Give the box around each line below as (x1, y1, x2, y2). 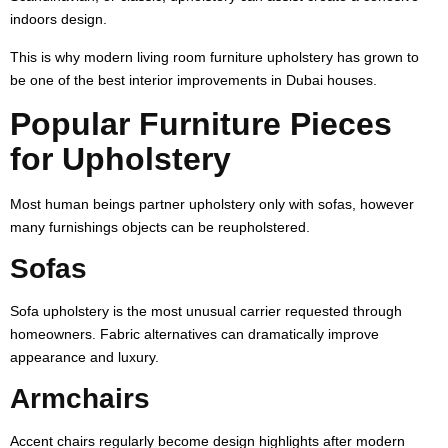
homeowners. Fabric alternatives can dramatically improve (10, 325, 379, 342)
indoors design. (10, 10, 107, 27)
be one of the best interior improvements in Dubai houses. (10, 71, 377, 88)
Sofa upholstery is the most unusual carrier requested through (10, 302, 402, 319)
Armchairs (10, 382, 150, 414)
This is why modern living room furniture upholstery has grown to (10, 48, 419, 65)
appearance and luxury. (10, 348, 159, 365)
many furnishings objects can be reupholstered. (10, 218, 310, 235)
